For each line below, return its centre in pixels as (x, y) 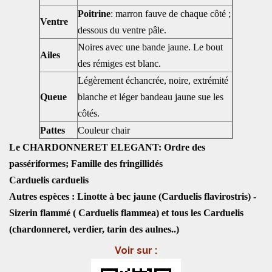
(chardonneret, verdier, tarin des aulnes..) (94, 229)
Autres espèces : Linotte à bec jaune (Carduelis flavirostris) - (133, 196)
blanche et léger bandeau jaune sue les (151, 97)
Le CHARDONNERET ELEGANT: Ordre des (107, 147)
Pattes (53, 130)
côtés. (89, 113)
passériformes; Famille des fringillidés (86, 164)
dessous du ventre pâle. (122, 30)
